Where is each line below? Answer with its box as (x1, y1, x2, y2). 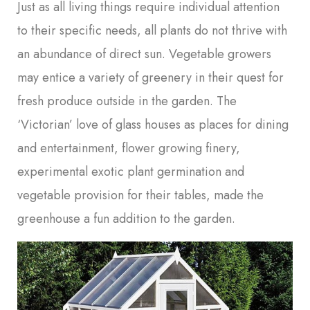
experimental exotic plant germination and (17, 163, 244, 181)
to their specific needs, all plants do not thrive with (17, 21, 287, 40)
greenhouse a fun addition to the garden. (17, 210, 235, 228)
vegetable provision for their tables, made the (17, 186, 264, 205)
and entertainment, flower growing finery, (17, 139, 240, 158)
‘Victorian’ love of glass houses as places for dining (17, 116, 289, 134)
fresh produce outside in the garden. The (17, 92, 237, 111)
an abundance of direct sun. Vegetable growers (17, 45, 271, 64)
